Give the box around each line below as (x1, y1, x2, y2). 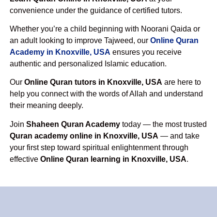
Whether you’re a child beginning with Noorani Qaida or (10, 24, 200, 33)
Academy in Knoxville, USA (10, 47, 110, 56)
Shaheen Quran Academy (26, 120, 120, 128)
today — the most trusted (120, 120, 207, 128)
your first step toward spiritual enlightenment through (10, 143, 188, 152)
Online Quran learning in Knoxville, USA (40, 155, 186, 163)
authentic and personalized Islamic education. (10, 59, 167, 68)
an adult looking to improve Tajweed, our (10, 36, 150, 45)
